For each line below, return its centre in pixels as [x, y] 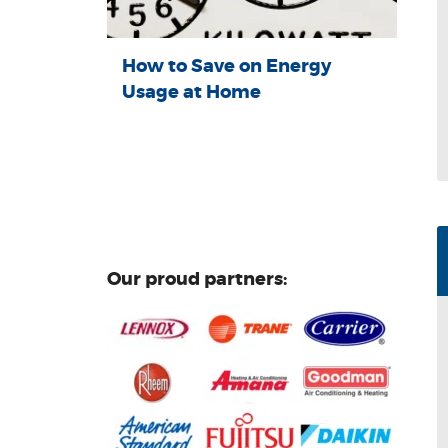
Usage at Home [191, 92]
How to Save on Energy [226, 66]
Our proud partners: [197, 279]
